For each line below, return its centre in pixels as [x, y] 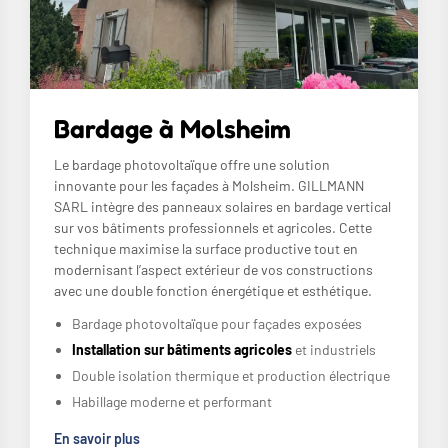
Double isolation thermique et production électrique [231, 375]
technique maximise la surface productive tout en [206, 248]
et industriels [334, 349]
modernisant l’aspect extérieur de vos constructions [213, 269]
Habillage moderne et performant [172, 401]
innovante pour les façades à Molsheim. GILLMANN [209, 185]
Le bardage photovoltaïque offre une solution [192, 164]
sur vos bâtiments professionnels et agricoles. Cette [213, 227]
